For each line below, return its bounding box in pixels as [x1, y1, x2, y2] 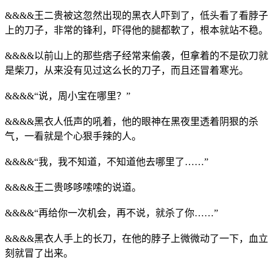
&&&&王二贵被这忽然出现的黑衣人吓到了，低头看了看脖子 [5, 10, 268, 21]
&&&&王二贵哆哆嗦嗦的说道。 [5, 182, 141, 193]
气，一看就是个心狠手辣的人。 [5, 130, 141, 141]
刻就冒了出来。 [5, 247, 73, 258]
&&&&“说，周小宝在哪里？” [5, 90, 130, 101]
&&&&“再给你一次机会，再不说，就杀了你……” [5, 207, 218, 218]
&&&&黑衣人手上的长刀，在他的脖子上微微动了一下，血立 [5, 233, 268, 244]
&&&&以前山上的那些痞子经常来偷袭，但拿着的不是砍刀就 [5, 50, 268, 61]
